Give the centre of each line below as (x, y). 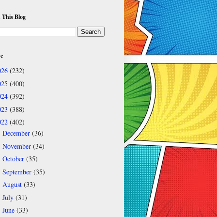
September (18, 171)
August (13, 185)
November (17, 146)
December (17, 133)
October (14, 159)
